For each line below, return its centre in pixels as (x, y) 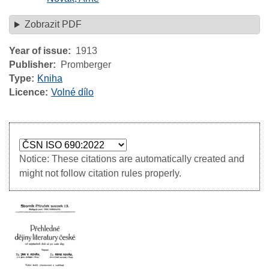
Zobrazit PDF (53, 25)
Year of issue (38, 50)
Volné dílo (72, 92)
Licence (27, 92)
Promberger (86, 64)
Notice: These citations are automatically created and (132, 159)
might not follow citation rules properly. (100, 173)
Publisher (31, 64)
